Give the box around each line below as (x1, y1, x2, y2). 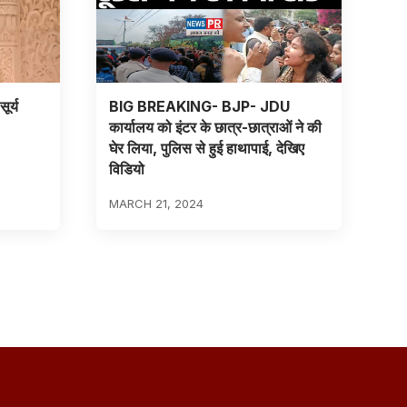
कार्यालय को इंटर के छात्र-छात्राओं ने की (108, 117, 322, 136)
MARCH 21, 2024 (108, 195, 203, 211)
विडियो (108, 159, 144, 178)
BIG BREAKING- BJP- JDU (108, 96, 290, 115)
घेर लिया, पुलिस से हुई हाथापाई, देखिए (108, 138, 304, 157)
